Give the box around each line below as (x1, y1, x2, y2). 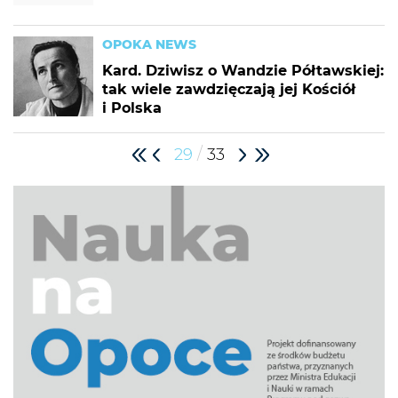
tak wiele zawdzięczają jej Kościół (102, 81, 355, 98)
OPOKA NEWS (102, 36, 196, 52)
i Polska (102, 99, 162, 116)
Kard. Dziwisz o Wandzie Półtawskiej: (102, 62, 384, 79)
